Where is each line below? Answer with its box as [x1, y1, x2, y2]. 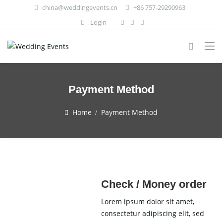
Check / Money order [101, 178, 207, 191]
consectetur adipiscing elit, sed [101, 209, 205, 219]
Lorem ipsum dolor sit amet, [101, 197, 195, 207]
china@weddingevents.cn [42, 3, 117, 12]
